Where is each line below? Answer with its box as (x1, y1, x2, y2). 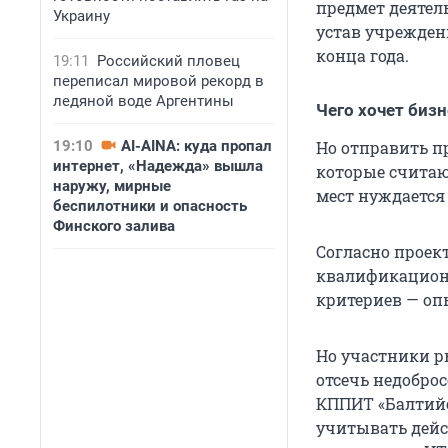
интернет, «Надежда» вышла (53, 157, 263, 175)
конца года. (316, 45, 409, 67)
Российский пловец (97, 52, 240, 70)
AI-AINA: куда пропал (121, 137, 272, 155)
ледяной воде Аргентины (53, 92, 234, 110)
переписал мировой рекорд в (53, 72, 264, 90)
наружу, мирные (53, 177, 171, 195)
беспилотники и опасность (53, 197, 247, 215)
